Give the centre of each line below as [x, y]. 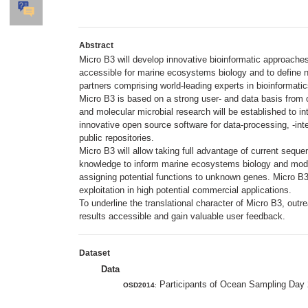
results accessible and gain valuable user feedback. [182, 216]
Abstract [96, 45]
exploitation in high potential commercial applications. [185, 190]
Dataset [95, 253]
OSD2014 [139, 285]
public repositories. [117, 137]
